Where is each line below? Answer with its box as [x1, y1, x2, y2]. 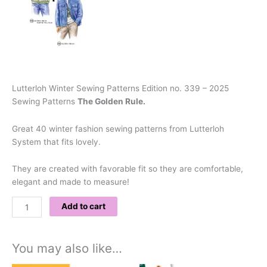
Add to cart [61, 201, 106, 212]
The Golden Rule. [77, 96, 145, 106]
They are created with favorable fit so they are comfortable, [12, 164, 243, 174]
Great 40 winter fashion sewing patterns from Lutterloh [12, 123, 224, 133]
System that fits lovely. [12, 136, 101, 147]
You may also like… [12, 241, 122, 256]
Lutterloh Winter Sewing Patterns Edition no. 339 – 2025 [12, 83, 229, 93]
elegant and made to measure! [12, 177, 129, 187]
